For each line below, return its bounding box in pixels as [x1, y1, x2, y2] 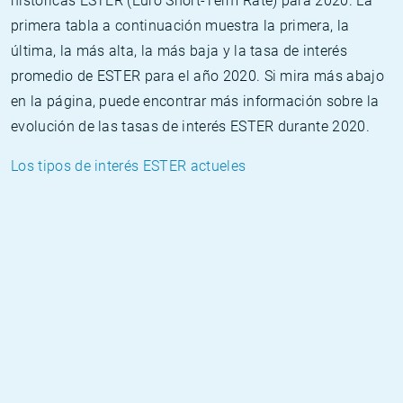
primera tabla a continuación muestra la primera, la [11, 17, 350, 34]
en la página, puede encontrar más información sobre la [11, 93, 380, 110]
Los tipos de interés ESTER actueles [11, 157, 246, 175]
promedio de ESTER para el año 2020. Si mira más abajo [11, 67, 384, 85]
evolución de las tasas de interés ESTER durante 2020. [11, 118, 370, 135]
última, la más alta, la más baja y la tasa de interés [11, 42, 347, 59]
